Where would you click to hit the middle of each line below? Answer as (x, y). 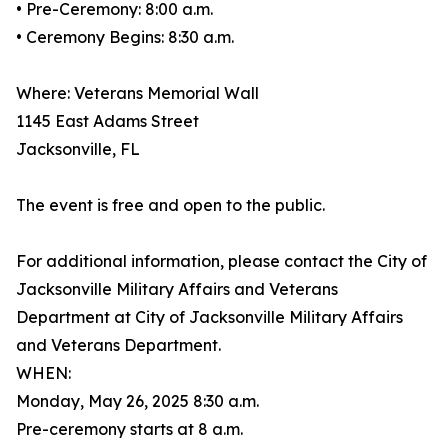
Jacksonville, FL (78, 149)
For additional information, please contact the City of (221, 261)
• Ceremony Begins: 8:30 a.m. (125, 37)
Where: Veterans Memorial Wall (137, 93)
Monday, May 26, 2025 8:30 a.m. (137, 401)
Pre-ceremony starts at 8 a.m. (129, 429)
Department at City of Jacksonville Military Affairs (209, 317)
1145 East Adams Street (107, 121)
